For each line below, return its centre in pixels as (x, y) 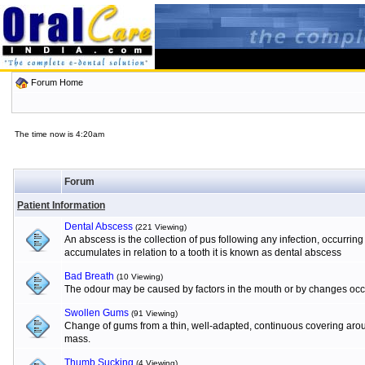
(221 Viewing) (161, 227)
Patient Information (61, 205)
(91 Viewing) (154, 313)
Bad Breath (89, 276)
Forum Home (57, 82)
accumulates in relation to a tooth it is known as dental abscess (203, 253)
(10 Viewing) (140, 277)
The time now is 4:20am (59, 134)
